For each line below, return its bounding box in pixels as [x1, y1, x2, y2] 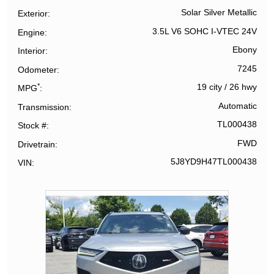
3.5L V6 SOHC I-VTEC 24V [152, 26, 257, 36]
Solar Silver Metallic [180, 8, 257, 18]
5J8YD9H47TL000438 [170, 157, 257, 167]
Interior [18, 46, 46, 56]
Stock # [18, 120, 47, 131]
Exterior [18, 9, 48, 19]
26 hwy [229, 83, 257, 92]
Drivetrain [18, 139, 56, 149]
